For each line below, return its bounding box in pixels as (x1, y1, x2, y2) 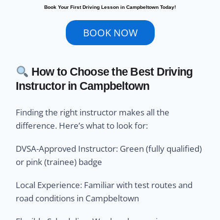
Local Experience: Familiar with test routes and (16, 179, 193, 191)
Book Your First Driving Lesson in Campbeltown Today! (44, 4, 176, 10)
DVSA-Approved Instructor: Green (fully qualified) (16, 143, 202, 155)
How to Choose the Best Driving (28, 65, 193, 79)
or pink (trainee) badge (16, 156, 103, 168)
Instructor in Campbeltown (16, 80, 150, 93)
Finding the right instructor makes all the (16, 107, 170, 118)
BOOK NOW (82, 26, 137, 40)
